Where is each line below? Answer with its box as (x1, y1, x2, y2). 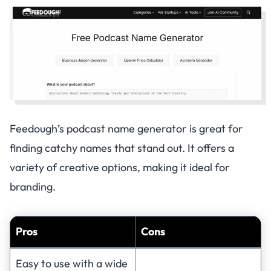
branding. (10, 179, 56, 194)
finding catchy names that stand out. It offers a (10, 140, 234, 155)
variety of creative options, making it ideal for (10, 160, 230, 174)
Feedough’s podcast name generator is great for (10, 121, 243, 135)
